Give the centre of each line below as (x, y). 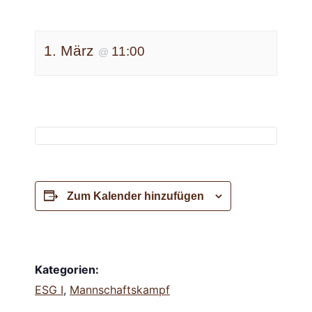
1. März (71, 51)
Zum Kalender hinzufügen (135, 196)
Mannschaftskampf (120, 289)
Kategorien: (67, 269)
